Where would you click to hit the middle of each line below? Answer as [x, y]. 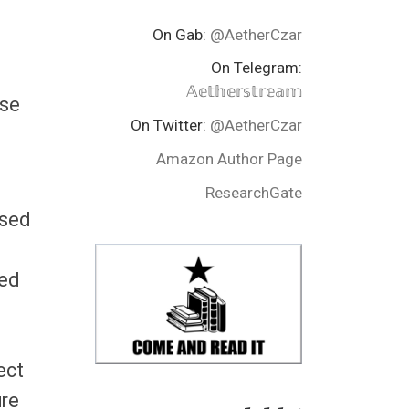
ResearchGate [254, 192]
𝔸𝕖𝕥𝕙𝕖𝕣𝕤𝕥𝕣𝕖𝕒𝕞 [244, 92]
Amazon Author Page [229, 158]
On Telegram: [257, 68]
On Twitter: [170, 126]
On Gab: [181, 34]
